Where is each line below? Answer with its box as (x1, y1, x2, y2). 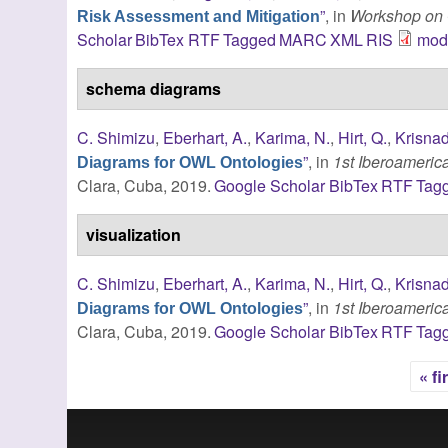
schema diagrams (86, 76, 222, 100)
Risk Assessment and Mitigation (77, 7, 321, 25)
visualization (86, 222, 182, 246)
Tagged (222, 27, 276, 51)
